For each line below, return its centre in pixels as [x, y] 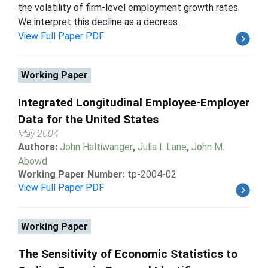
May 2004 [38, 133]
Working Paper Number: [71, 174]
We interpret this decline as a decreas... [100, 22]
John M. [208, 147]
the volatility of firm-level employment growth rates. [129, 7]
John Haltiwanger [96, 147]
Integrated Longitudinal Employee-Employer [134, 102]
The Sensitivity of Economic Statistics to [128, 254]
